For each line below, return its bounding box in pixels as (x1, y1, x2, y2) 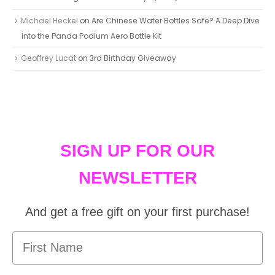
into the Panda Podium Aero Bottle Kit (21, 30, 161, 41)
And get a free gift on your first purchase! (25, 204, 250, 219)
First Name (12, 230, 76, 244)
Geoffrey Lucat (21, 53, 76, 64)
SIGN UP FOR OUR (60, 141, 215, 160)
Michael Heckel (21, 15, 78, 26)
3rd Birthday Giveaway (90, 53, 176, 64)
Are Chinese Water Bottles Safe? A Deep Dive (91, 15, 260, 26)
